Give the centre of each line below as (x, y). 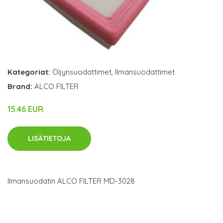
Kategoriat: (29, 72)
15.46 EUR (25, 109)
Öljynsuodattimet (82, 72)
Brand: (21, 87)
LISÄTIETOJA (49, 139)
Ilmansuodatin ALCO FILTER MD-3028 (71, 181)
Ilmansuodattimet (145, 72)
